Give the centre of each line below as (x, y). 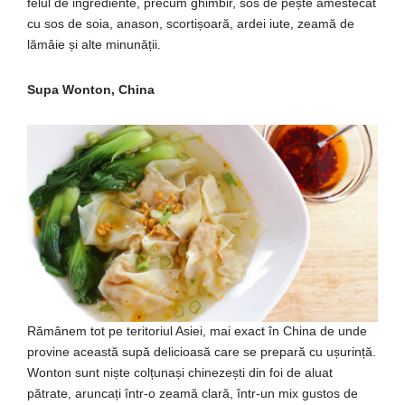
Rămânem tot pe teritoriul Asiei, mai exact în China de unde (197, 331)
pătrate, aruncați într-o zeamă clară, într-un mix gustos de (193, 394)
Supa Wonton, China (91, 89)
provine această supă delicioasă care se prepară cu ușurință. (202, 352)
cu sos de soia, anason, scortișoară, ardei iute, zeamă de (191, 23)
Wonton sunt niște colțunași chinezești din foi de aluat (180, 373)
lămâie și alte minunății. (94, 44)
